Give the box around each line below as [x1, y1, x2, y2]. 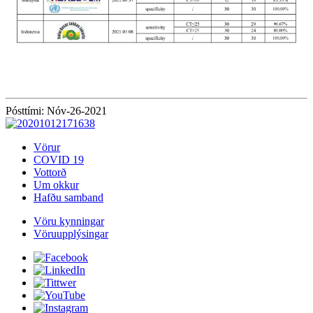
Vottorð [34, 166, 66, 179]
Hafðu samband [34, 191, 103, 204]
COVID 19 [34, 154, 84, 166]
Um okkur [34, 179, 79, 191]
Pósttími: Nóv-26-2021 [6, 105, 107, 117]
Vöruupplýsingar [34, 228, 108, 240]
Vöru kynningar [34, 215, 104, 228]
